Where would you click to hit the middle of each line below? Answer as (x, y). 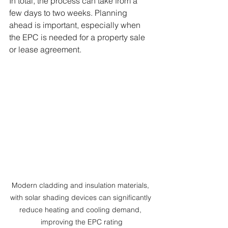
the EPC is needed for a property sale (78, 37)
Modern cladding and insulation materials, (81, 186)
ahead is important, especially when (76, 25)
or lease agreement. (45, 49)
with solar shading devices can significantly (81, 198)
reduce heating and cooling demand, (81, 210)
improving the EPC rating (81, 222)
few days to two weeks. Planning (69, 13)
